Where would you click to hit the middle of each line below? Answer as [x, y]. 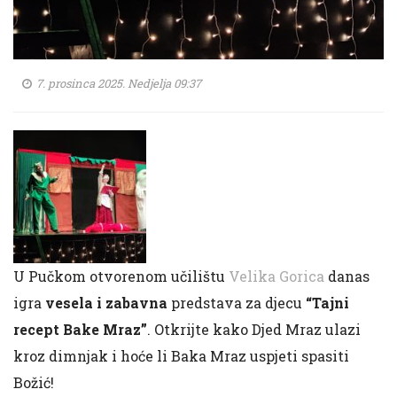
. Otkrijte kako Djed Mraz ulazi [254, 329]
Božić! [34, 382]
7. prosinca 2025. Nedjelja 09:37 [117, 83]
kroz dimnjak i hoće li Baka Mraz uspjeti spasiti [181, 356]
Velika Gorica [276, 276]
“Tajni [327, 303]
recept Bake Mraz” [80, 329]
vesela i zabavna [106, 303]
